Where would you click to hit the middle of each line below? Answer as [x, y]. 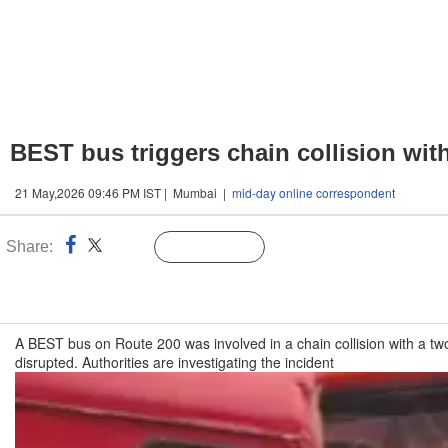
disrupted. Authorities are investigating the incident [174, 362]
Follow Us [224, 248]
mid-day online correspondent [313, 192]
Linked [129, 248]
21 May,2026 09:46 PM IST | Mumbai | [123, 192]
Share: [29, 246]
